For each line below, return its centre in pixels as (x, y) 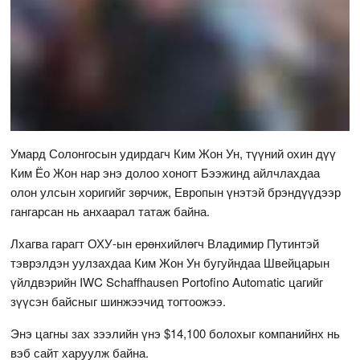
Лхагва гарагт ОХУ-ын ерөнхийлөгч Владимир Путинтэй (165, 243)
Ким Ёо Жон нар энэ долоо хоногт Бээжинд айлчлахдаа (166, 172)
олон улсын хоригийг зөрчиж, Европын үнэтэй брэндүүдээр (176, 191)
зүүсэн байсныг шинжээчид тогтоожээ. (119, 301)
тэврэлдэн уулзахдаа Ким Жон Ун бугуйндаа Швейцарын (170, 262)
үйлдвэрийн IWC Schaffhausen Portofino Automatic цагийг (167, 281)
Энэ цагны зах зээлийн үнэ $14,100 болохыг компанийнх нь (176, 333)
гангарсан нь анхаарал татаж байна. (110, 211)
